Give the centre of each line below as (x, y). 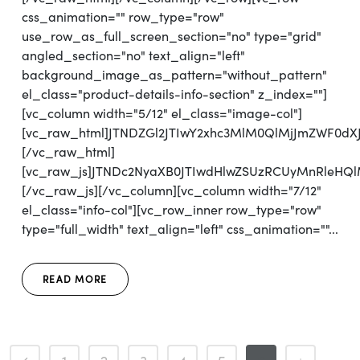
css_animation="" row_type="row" (123, 17)
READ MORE (75, 279)
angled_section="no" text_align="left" (133, 55)
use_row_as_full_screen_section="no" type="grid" (172, 36)
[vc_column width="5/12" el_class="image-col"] (162, 113)
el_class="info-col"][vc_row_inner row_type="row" (172, 210)
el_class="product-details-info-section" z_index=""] (174, 94)
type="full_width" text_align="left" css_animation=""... (180, 229)
